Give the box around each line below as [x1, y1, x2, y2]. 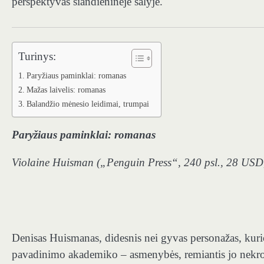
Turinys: [18, 49, 56, 62]
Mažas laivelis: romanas [26, 84, 105, 94]
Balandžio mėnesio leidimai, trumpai [26, 98, 149, 108]
